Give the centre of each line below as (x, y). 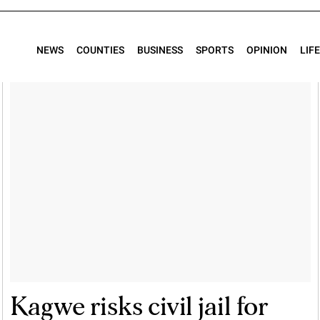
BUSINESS (160, 50)
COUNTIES (100, 50)
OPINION (267, 50)
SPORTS (215, 50)
